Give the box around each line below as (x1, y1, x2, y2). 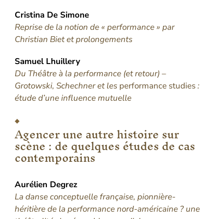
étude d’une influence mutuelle (15, 92, 131, 104)
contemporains (15, 145, 95, 171)
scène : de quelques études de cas (15, 133, 195, 159)
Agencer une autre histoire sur (15, 121, 179, 147)
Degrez (50, 178, 77, 190)
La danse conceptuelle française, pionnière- (15, 191, 175, 202)
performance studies (119, 80, 196, 91)
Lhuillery (46, 55, 80, 67)
